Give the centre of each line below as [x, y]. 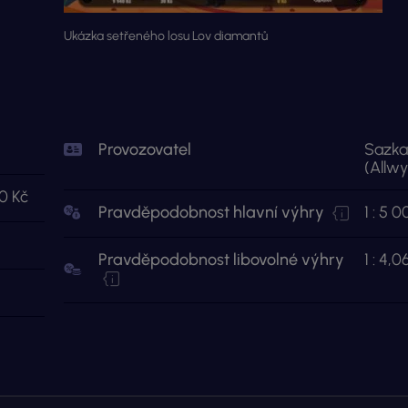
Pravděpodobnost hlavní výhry [213, 212]
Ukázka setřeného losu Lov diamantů [165, 36]
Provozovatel [144, 149]
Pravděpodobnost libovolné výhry [221, 260]
